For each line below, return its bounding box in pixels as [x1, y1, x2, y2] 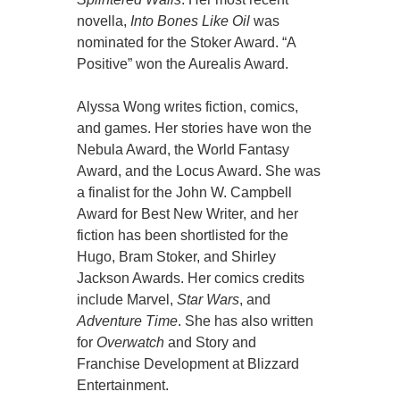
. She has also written [178, 313, 314, 329]
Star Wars [177, 292, 240, 308]
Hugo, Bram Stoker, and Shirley [77, 249, 277, 265]
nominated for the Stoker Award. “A [77, 35, 296, 51]
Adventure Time [77, 313, 179, 329]
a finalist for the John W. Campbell [77, 185, 293, 201]
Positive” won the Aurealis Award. [77, 56, 289, 72]
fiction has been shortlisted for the [77, 228, 289, 244]
